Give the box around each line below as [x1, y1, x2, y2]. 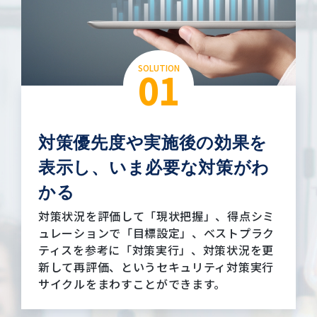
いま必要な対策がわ [108, 157, 270, 177]
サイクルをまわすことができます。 [38, 275, 226, 292]
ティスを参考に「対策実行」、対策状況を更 [38, 241, 275, 258]
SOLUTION [137, 61, 180, 74]
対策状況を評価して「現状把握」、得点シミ [38, 207, 275, 224]
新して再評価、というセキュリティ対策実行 [38, 258, 275, 275]
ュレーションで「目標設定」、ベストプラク [38, 224, 275, 241]
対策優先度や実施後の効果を [38, 132, 268, 152]
